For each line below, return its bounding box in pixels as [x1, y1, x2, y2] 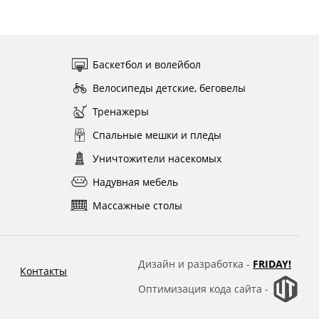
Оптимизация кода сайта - [138, 282, 272, 296]
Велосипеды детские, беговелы [92, 81, 246, 95]
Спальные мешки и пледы [92, 128, 221, 142]
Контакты [20, 264, 68, 278]
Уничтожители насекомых [92, 152, 221, 165]
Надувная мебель [92, 175, 178, 189]
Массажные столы [92, 199, 182, 212]
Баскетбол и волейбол [92, 58, 201, 71]
